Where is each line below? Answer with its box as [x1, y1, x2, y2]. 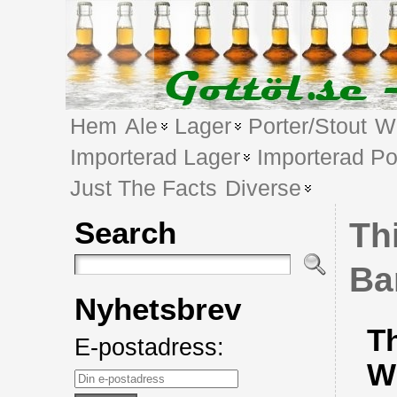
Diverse [224, 175, 301, 200]
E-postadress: [74, 334, 224, 361]
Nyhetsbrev [74, 292, 241, 327]
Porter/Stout [247, 113, 367, 138]
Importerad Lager [69, 144, 240, 169]
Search [74, 215, 176, 251]
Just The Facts [69, 175, 217, 200]
